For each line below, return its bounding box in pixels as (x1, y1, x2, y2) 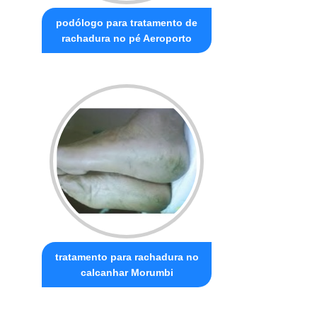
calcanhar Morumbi (80, 267, 173, 279)
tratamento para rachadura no (54, 251, 199, 263)
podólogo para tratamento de (56, 17, 198, 29)
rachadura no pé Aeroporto (62, 33, 192, 45)
